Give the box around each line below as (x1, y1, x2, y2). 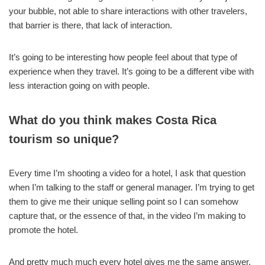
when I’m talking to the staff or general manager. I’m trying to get (9, 182, 254, 192)
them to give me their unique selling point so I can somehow (9, 196, 238, 206)
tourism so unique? (9, 132, 119, 146)
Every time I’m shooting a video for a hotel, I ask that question (9, 167, 245, 178)
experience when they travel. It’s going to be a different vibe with (9, 66, 254, 76)
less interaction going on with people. (9, 80, 150, 91)
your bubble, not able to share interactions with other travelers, (9, 5, 247, 16)
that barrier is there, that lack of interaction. (9, 20, 172, 30)
